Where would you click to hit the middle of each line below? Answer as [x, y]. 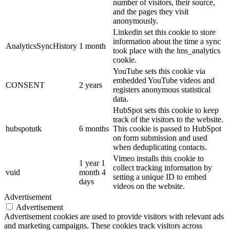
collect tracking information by [162, 167]
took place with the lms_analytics [167, 50]
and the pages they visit [151, 11]
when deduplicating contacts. [160, 147]
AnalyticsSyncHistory [41, 46]
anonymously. [136, 21]
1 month [92, 46]
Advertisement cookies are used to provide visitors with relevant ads [114, 216]
